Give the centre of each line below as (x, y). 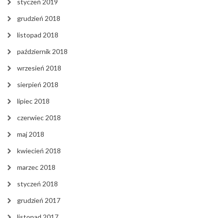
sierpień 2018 (38, 84)
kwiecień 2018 (39, 150)
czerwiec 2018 (39, 117)
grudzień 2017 (39, 200)
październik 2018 (42, 51)
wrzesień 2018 (39, 68)
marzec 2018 (36, 167)
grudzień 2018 (39, 18)
